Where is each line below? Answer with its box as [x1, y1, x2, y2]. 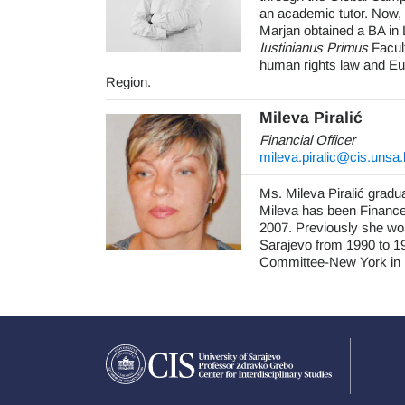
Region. [106, 74, 151, 89]
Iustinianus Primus [259, 40, 368, 55]
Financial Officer [259, 132, 355, 147]
